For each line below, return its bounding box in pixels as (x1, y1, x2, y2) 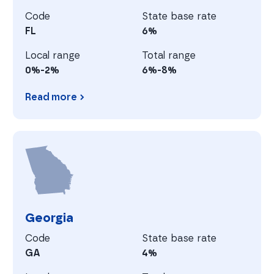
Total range (142, 49, 196, 61)
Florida (12, 119, 45, 131)
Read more (25, 92, 78, 102)
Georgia (25, 210, 74, 225)
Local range (25, 49, 81, 61)
